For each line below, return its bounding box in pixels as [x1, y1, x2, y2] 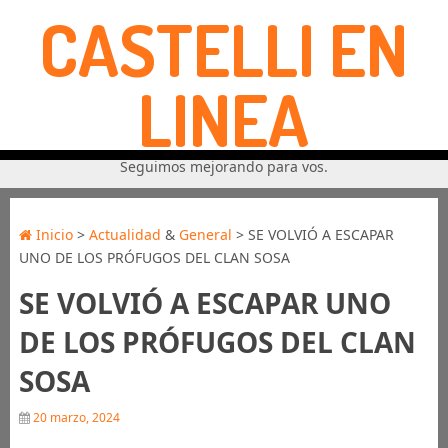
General [178, 225, 232, 244]
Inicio [31, 225, 73, 244]
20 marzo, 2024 [29, 409, 120, 426]
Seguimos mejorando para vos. [119, 157, 328, 176]
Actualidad [88, 225, 161, 244]
